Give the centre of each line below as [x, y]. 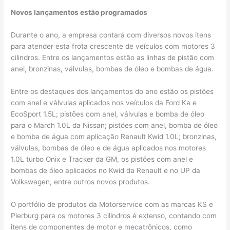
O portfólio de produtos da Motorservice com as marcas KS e [112, 204]
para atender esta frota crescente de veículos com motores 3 [113, 46]
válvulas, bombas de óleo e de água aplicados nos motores [109, 148]
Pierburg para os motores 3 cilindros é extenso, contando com [114, 215]
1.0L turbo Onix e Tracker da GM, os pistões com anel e [102, 159]
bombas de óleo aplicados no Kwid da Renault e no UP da [106, 170]
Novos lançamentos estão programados [79, 13]
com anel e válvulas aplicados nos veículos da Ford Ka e [104, 102]
